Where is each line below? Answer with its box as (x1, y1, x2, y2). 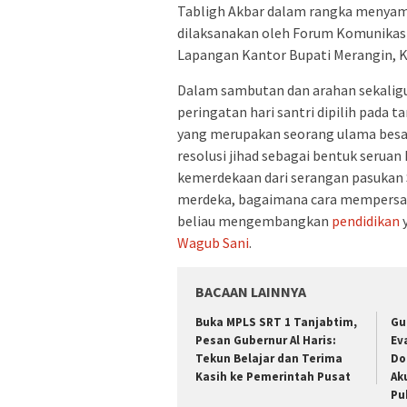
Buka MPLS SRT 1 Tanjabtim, (195, 313, 357, 330)
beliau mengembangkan (177, 211, 332, 230)
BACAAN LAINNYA (195, 282, 306, 301)
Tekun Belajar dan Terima (195, 350, 342, 366)
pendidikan (332, 211, 400, 230)
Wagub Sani (177, 233, 249, 252)
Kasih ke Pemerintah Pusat (195, 368, 351, 384)
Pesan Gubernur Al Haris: (195, 332, 336, 348)
